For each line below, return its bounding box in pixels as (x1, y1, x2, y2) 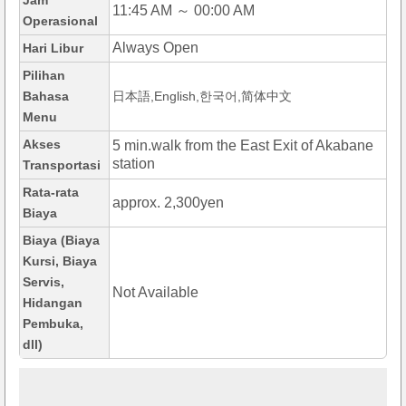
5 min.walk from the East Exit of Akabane (112, 138, 373, 154)
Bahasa (23, 89, 69, 104)
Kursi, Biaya (23, 254, 97, 269)
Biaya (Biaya (23, 233, 100, 248)
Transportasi (23, 158, 101, 173)
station (112, 156, 155, 172)
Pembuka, (23, 316, 83, 332)
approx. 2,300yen (112, 195, 224, 211)
